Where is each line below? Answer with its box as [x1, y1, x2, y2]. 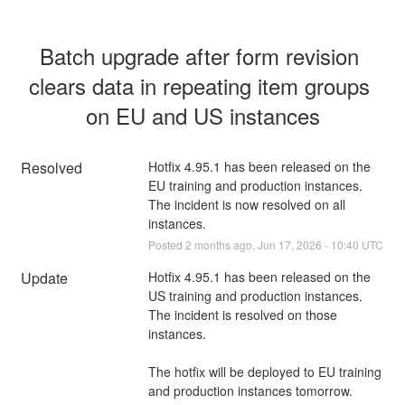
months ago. [191, 236, 258, 252]
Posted [147, 236, 185, 252]
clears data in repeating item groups [29, 69, 370, 101]
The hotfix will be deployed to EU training [147, 362, 381, 381]
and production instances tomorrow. [147, 381, 353, 400]
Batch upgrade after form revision [40, 39, 359, 71]
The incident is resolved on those [147, 305, 337, 324]
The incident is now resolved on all [147, 194, 345, 213]
